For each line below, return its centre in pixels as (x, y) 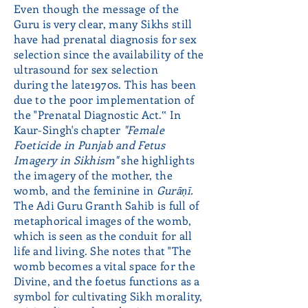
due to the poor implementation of (104, 99)
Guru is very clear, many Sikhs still (103, 24)
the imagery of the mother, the (93, 175)
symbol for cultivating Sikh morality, (108, 296)
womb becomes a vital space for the (104, 266)
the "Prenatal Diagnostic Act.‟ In (98, 114)
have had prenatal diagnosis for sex (106, 39)
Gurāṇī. (174, 190)
